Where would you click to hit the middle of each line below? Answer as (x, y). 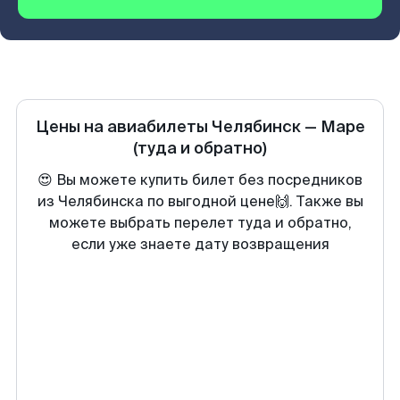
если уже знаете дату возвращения (200, 244)
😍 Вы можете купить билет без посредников (200, 180)
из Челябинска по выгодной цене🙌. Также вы (200, 201)
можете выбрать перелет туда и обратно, (200, 223)
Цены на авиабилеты (123, 127)
